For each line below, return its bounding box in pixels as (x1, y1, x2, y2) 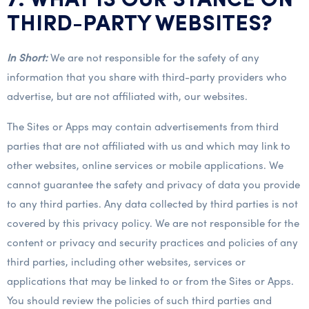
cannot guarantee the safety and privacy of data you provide (7, 177, 300, 192)
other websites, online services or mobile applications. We (7, 157, 283, 172)
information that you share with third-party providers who (7, 69, 287, 84)
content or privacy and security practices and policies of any (7, 235, 298, 250)
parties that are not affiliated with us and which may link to (7, 138, 290, 153)
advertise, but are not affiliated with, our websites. (7, 88, 248, 103)
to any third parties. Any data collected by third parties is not (7, 196, 298, 211)
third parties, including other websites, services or (7, 254, 246, 269)
